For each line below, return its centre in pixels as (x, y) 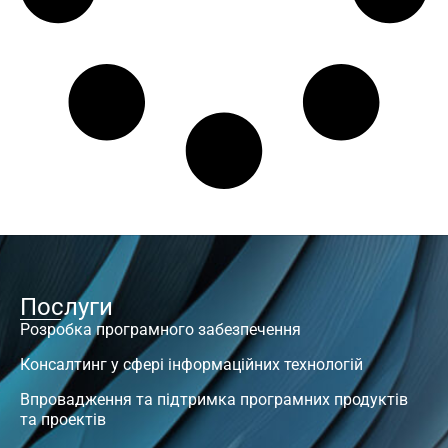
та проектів (63, 419)
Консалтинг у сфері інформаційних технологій (191, 364)
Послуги (66, 306)
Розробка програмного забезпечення (160, 329)
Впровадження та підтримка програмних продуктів (214, 399)
